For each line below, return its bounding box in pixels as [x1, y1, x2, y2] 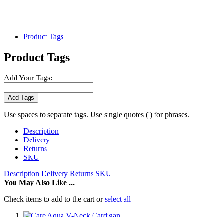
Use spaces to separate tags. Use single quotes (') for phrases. [4, 110, 189, 119]
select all [105, 194, 131, 203]
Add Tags [8, 93, 34, 101]
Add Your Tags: [4, 73, 52, 82]
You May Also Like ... [4, 178, 75, 186]
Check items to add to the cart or [4, 194, 105, 203]
